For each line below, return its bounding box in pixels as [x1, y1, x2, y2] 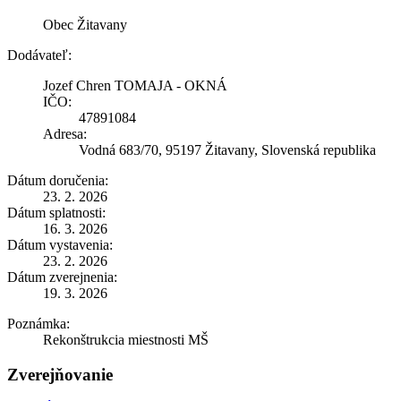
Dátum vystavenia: [7, 236, 113, 252]
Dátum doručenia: [7, 172, 108, 188]
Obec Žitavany [43, 16, 127, 32]
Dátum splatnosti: [7, 204, 106, 220]
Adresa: [43, 125, 87, 141]
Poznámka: [7, 315, 70, 331]
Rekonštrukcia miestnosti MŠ [43, 331, 209, 347]
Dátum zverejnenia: [7, 269, 117, 285]
